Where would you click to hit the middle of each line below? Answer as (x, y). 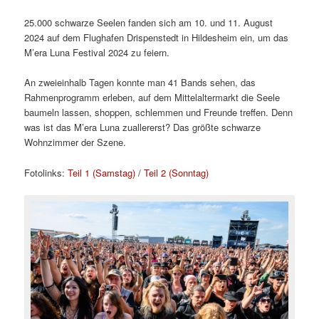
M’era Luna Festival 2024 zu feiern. (99, 53)
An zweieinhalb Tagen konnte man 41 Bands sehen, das (140, 83)
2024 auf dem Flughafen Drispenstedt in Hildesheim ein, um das (157, 38)
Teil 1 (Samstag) (102, 172)
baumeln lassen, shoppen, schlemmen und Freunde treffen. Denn (159, 113)
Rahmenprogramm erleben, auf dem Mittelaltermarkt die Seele (152, 98)
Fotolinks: (46, 172)
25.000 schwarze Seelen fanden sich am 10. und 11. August (149, 23)
